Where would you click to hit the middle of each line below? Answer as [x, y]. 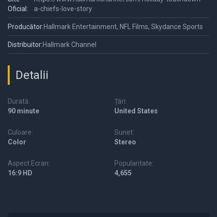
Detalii [32, 75]
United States [136, 111]
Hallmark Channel [70, 45]
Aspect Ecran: [29, 163]
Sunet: [124, 132]
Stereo [125, 142]
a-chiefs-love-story [63, 9]
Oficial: [18, 9]
